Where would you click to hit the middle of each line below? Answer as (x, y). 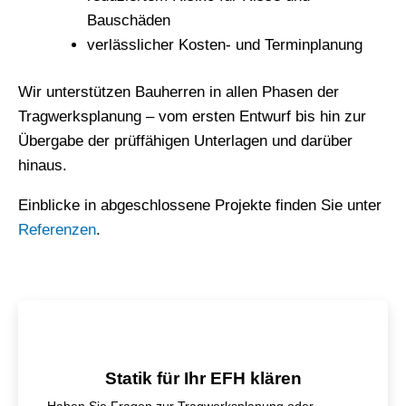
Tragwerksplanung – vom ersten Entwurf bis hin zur (192, 117)
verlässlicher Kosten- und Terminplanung (225, 44)
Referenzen (57, 230)
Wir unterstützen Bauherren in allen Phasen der (179, 92)
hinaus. (43, 166)
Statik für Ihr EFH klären (203, 378)
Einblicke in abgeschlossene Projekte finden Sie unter (200, 206)
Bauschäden (129, 20)
